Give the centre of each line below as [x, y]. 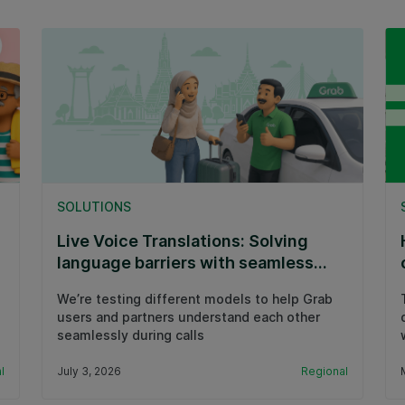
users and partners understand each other [188, 316]
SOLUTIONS [94, 206]
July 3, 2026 [89, 371]
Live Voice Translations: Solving [183, 240]
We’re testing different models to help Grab [195, 298]
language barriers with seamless [185, 262]
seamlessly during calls [131, 334]
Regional [325, 371]
